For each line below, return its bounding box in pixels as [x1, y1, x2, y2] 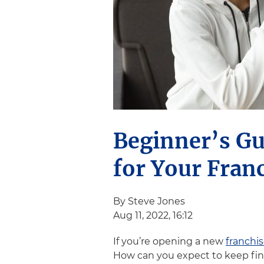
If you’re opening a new [113, 236, 226, 247]
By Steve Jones [113, 196, 185, 207]
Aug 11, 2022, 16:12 [113, 210, 193, 221]
